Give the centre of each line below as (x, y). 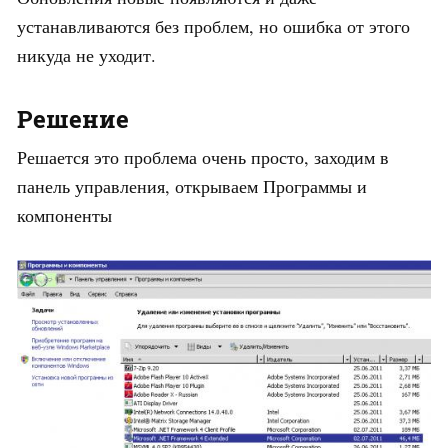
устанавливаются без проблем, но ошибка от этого (213, 26)
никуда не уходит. (86, 55)
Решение (73, 119)
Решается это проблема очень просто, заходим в (203, 157)
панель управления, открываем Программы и (192, 186)
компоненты (64, 215)
